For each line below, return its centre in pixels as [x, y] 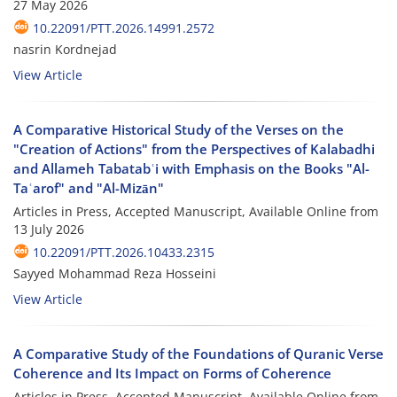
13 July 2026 [49, 229]
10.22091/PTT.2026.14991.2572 [124, 27]
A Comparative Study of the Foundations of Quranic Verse [198, 353]
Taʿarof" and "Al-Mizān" [89, 187]
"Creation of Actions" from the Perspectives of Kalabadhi [194, 148]
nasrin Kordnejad [65, 49]
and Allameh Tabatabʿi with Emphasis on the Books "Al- [191, 168]
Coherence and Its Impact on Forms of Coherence [172, 373]
